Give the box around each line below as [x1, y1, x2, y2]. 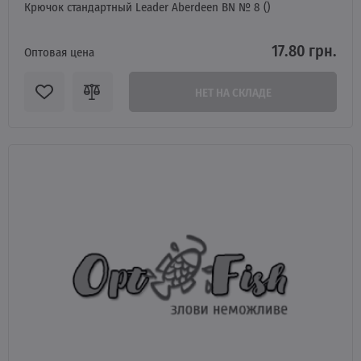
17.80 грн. [272, 38, 337, 62]
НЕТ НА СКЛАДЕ [194, 83, 272, 101]
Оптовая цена [24, 43, 94, 60]
